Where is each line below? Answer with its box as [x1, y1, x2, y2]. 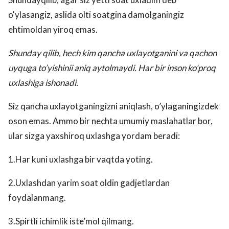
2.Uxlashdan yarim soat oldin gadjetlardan [8, 177, 170, 189]
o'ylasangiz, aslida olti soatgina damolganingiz [8, 9, 184, 20]
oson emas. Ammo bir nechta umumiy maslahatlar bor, [8, 116, 213, 127]
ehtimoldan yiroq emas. [8, 24, 98, 35]
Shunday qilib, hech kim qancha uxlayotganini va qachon [8, 48, 217, 59]
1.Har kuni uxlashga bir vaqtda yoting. [8, 154, 153, 165]
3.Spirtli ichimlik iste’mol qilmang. [8, 216, 134, 227]
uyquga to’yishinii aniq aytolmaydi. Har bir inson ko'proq [8, 62, 216, 74]
